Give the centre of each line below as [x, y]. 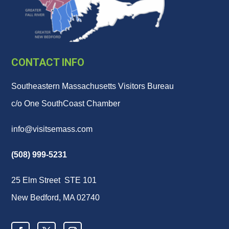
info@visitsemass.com [52, 129]
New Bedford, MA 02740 [56, 197]
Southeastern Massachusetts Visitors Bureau [93, 86]
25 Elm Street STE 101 [54, 180]
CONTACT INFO [48, 62]
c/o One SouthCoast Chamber [66, 103]
